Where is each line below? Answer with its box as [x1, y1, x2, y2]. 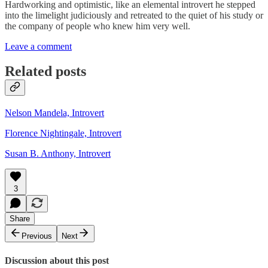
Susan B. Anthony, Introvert [5, 148, 111, 159]
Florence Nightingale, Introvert [5, 128, 121, 139]
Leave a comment [5, 41, 72, 51]
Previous [22, 232, 52, 241]
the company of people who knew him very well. [5, 20, 193, 31]
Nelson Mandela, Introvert [5, 108, 104, 118]
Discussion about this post [5, 255, 109, 266]
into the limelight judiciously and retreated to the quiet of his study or [5, 10, 263, 20]
